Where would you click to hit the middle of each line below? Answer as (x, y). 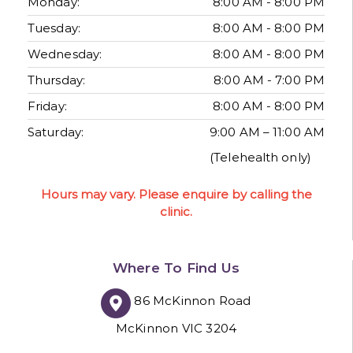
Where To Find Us (176, 268)
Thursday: (56, 80)
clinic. (176, 211)
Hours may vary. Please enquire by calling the (176, 194)
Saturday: (56, 132)
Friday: (47, 106)
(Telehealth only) (260, 157)
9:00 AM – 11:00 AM (267, 132)
